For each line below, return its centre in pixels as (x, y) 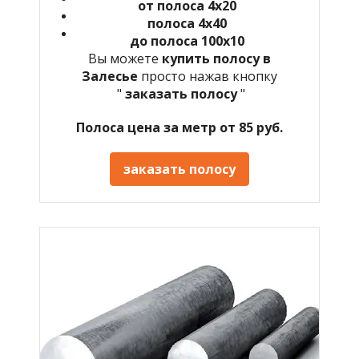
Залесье (111, 76)
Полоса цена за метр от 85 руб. (179, 127)
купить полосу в (216, 58)
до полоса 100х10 (187, 40)
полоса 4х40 (187, 23)
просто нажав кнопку (209, 76)
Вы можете (125, 58)
